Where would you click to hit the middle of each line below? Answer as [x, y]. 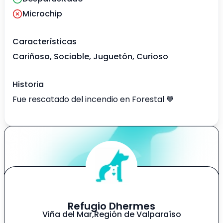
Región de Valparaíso [137, 215]
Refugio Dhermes [111, 206]
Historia [28, 85]
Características [45, 42]
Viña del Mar [67, 215]
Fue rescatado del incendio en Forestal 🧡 [93, 100]
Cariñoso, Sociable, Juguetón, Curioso [90, 57]
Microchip [42, 14]
